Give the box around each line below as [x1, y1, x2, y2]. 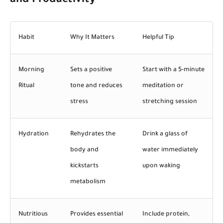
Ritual [18, 82, 34, 90]
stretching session [142, 98, 197, 106]
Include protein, [142, 211, 190, 218]
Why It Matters [70, 34, 114, 41]
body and [70, 146, 99, 154]
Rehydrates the [70, 130, 115, 138]
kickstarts [70, 162, 99, 170]
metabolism [70, 178, 106, 186]
